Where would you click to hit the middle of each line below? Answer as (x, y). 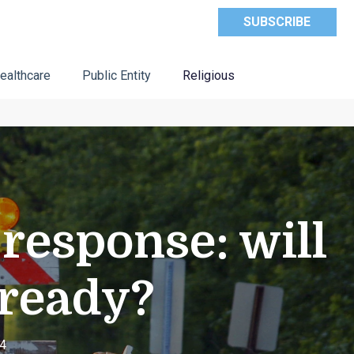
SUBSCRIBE (277, 22)
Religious (208, 75)
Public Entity (116, 75)
